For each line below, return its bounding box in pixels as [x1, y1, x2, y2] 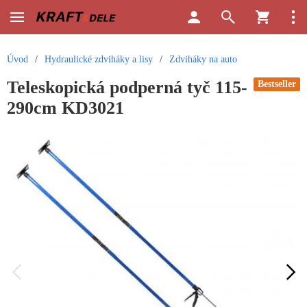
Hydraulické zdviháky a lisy [45, 54, 153, 64]
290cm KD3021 [7, 98, 124, 118]
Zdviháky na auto [169, 54, 237, 64]
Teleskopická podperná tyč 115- [7, 77, 247, 97]
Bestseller [258, 79, 296, 89]
